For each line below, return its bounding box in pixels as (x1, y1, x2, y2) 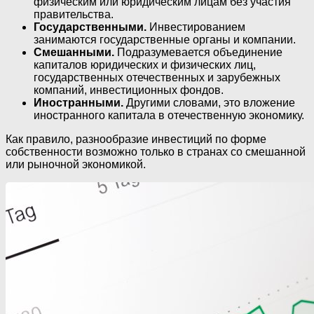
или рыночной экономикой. (6, 158, 146, 171)
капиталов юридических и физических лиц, (34, 59, 256, 71)
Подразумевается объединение (114, 46, 282, 59)
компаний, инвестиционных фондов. (34, 84, 224, 97)
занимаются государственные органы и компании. (34, 34, 296, 46)
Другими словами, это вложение (123, 97, 295, 109)
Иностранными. (34, 97, 123, 109)
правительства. (34, 8, 114, 21)
